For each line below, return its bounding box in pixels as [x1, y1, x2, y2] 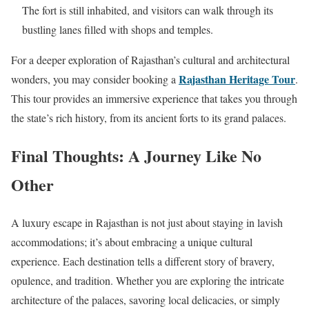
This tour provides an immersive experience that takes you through [11, 91, 297, 106]
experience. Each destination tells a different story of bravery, [11, 253, 275, 268]
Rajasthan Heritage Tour [179, 71, 295, 88]
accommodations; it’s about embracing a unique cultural [11, 234, 252, 249]
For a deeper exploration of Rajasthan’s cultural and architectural [11, 52, 290, 68]
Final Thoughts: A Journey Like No [11, 143, 261, 168]
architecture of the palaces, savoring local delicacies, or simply [11, 292, 280, 307]
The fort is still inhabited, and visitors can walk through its [22, 3, 273, 18]
